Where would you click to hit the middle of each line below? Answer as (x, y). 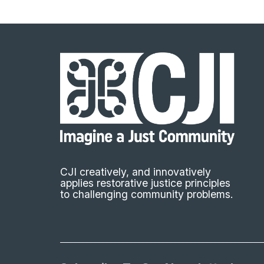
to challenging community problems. (147, 194)
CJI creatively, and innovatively (136, 172)
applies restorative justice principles (145, 183)
